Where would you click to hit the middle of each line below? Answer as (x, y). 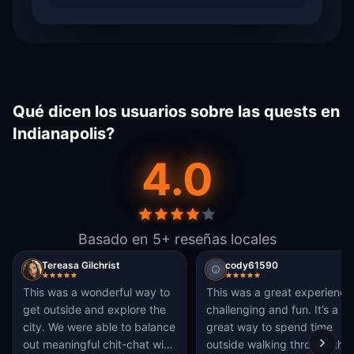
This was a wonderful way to (96, 292)
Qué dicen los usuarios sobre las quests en (176, 111)
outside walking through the (278, 344)
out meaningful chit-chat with (98, 344)
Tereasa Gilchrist (81, 265)
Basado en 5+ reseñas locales (177, 239)
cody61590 (252, 265)
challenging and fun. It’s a (260, 309)
